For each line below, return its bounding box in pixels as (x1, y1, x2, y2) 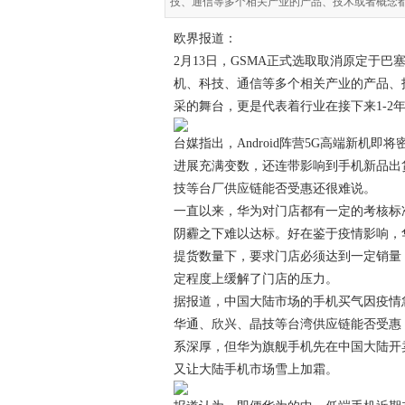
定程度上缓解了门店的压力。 (174, 272, 338, 286)
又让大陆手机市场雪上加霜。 (174, 363, 338, 376)
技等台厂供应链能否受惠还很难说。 (174, 182, 376, 195)
